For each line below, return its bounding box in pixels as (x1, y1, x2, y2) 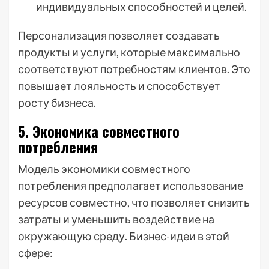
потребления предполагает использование (18, 179, 243, 192)
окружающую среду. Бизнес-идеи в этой (18, 229, 229, 243)
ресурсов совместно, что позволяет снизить (18, 196, 250, 209)
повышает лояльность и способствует (18, 79, 220, 92)
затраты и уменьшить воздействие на (18, 213, 214, 226)
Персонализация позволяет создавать (18, 29, 220, 42)
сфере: (18, 246, 53, 259)
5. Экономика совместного (18, 120, 180, 142)
